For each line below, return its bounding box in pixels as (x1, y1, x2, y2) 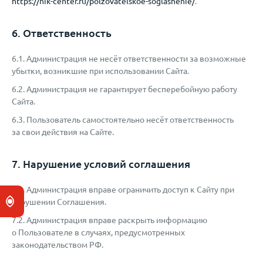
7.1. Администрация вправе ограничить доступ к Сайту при (12, 185, 234, 194)
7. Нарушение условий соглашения (12, 158, 190, 170)
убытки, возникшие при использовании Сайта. (12, 66, 189, 76)
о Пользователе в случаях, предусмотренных (12, 228, 185, 237)
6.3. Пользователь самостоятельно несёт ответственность (12, 115, 234, 124)
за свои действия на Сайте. (12, 127, 114, 137)
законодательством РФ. (12, 240, 103, 249)
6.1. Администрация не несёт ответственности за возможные (12, 54, 246, 63)
